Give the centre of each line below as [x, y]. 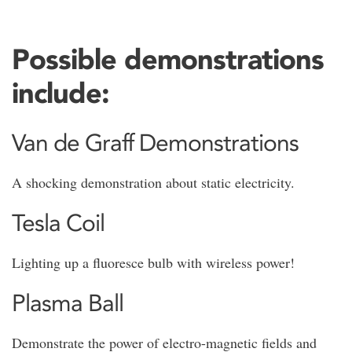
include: [60, 92]
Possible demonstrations [168, 59]
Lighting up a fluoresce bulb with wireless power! [153, 263]
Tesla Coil [58, 223]
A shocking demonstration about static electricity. [153, 183]
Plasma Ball [68, 303]
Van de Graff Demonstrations [155, 143]
